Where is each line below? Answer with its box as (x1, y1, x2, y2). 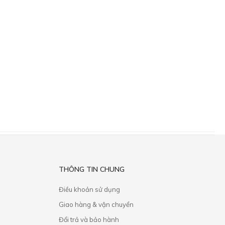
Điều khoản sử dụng (58, 185, 120, 193)
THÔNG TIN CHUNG (58, 164, 125, 174)
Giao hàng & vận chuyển (58, 200, 134, 208)
